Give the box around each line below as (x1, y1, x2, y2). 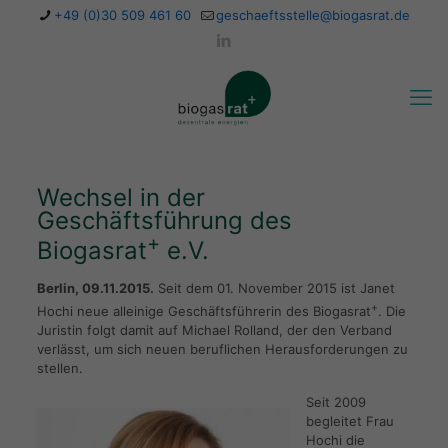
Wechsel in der (36, 183, 205, 212)
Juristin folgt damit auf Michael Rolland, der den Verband (36, 322, 392, 339)
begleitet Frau (305, 413, 394, 430)
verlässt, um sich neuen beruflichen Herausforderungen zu (36, 341, 408, 358)
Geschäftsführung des (36, 206, 292, 235)
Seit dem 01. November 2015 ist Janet (153, 280, 395, 296)
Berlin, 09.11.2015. (36, 280, 154, 296)
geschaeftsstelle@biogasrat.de (215, 7, 410, 23)
